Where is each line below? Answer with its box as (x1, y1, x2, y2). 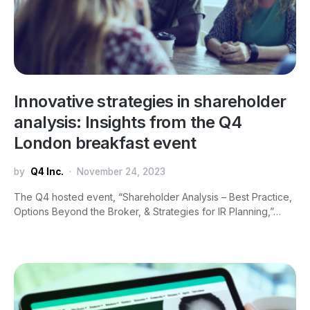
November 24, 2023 (77, 166, 165, 177)
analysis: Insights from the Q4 (14, 112, 241, 132)
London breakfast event (14, 133, 197, 153)
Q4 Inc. (30, 166, 64, 177)
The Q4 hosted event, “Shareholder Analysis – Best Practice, (14, 191, 292, 203)
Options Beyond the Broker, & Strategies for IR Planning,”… (14, 206, 281, 217)
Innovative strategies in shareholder (14, 91, 286, 111)
